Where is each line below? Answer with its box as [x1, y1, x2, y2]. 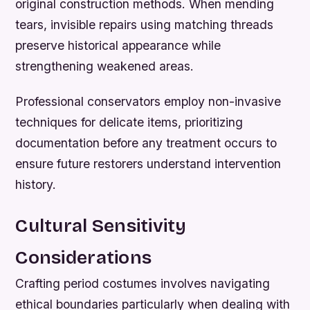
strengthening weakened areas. [15, 58, 194, 73]
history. [15, 176, 57, 192]
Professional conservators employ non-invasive [15, 93, 282, 109]
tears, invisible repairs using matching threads [15, 17, 274, 32]
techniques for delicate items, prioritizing [15, 114, 244, 129]
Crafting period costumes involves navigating [15, 275, 271, 291]
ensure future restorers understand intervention [15, 156, 282, 171]
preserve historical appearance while [15, 37, 221, 53]
